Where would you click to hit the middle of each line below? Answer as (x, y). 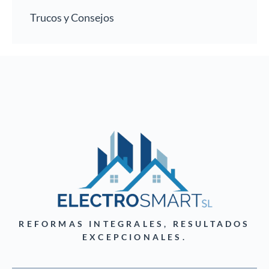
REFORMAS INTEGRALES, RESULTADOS (134, 224)
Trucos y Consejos (72, 18)
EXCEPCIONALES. (134, 237)
